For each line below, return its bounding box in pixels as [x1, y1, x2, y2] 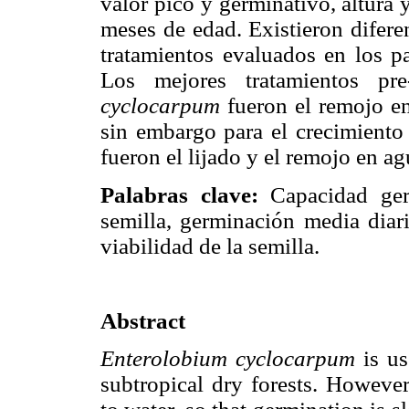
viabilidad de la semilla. [100, 233, 320, 258]
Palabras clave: [100, 182, 270, 207]
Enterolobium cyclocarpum [100, 346, 355, 372]
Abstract [100, 308, 185, 333]
